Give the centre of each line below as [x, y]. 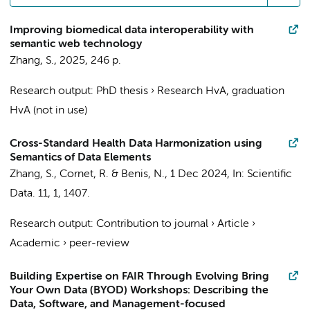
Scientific [270, 174]
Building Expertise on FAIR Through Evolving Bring [139, 277]
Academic [35, 244]
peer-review [99, 244]
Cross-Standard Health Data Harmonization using [136, 144]
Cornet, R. [84, 174]
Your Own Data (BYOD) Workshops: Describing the [139, 291]
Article [233, 224]
